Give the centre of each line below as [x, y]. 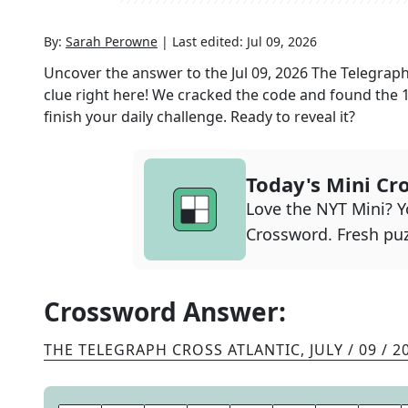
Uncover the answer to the [138, 73]
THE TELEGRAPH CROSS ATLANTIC [172, 350]
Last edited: [209, 41]
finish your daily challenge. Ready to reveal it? [199, 117]
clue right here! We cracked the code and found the [223, 95]
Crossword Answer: [165, 311]
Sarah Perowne [112, 41]
